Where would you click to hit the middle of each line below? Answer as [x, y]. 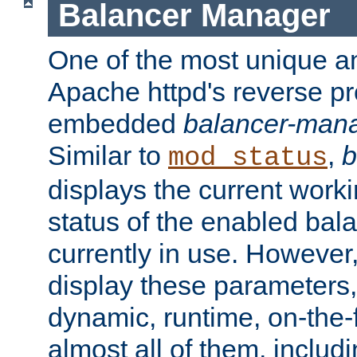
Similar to [108, 155]
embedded [116, 123]
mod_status [248, 157]
